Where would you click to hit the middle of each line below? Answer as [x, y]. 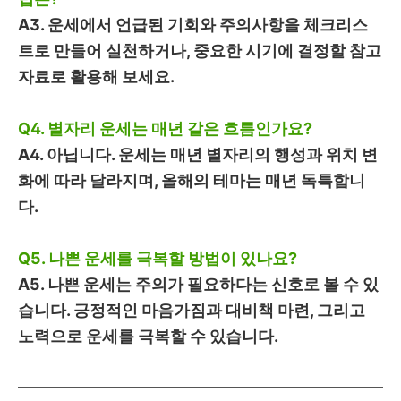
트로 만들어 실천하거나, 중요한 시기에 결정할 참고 [200, 50]
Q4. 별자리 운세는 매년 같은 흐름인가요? [165, 128]
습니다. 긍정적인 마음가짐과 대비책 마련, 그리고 [192, 310]
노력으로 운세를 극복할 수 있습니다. [148, 336]
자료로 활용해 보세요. [96, 76]
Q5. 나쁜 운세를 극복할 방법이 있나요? [158, 258]
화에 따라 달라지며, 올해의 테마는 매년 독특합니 [192, 180]
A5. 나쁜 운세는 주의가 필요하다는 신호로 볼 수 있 [198, 284]
